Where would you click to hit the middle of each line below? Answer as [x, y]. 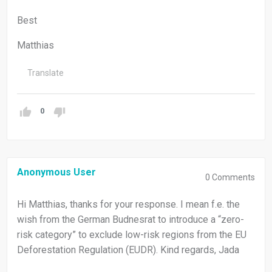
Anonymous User [56, 172]
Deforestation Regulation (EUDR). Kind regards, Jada [128, 250]
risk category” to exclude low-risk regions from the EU [132, 235]
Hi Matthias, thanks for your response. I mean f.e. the [128, 205]
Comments [233, 178]
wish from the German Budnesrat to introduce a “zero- [131, 220]
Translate [46, 73]
